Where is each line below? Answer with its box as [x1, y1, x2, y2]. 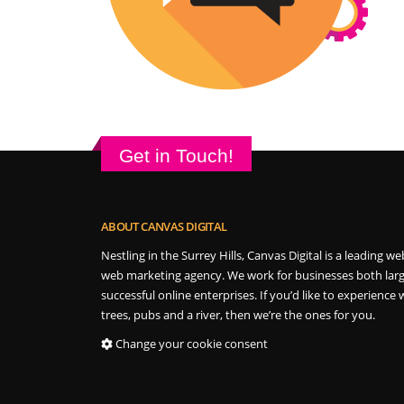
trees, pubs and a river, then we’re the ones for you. [101, 308, 375, 323]
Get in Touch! [119, 145, 234, 166]
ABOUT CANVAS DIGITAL [101, 219, 227, 234]
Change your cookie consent [115, 336, 268, 352]
